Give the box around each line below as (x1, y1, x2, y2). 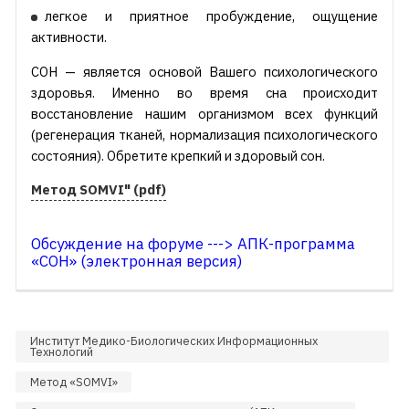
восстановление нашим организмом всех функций (30, 104, 379, 122)
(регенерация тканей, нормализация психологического (30, 125, 379, 143)
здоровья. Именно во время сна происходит (30, 83, 379, 101)
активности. (30, 28, 107, 47)
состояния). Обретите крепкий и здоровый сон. (30, 146, 325, 164)
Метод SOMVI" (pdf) (30, 181, 166, 199)
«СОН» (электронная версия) (30, 251, 243, 272)
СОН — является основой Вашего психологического (30, 62, 379, 80)
